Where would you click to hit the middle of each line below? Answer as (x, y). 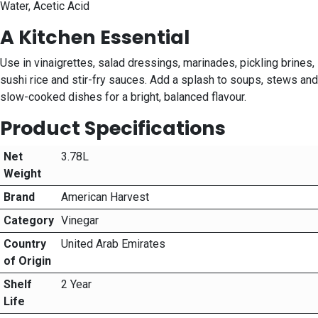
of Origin (27, 261)
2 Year (76, 285)
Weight (22, 174)
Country (24, 244)
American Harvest (105, 197)
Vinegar (79, 221)
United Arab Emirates (113, 244)
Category (28, 221)
